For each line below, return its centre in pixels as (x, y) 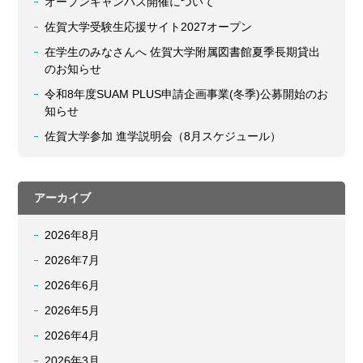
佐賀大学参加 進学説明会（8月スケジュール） (163, 137)
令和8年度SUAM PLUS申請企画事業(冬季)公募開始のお (187, 94)
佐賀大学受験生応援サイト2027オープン (149, 27)
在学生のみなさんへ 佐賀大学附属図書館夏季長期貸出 (183, 52)
